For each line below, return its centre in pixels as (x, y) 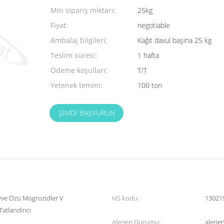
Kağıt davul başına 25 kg (174, 40)
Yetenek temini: (76, 85)
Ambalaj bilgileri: (79, 40)
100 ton (150, 85)
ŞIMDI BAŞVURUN (86, 113)
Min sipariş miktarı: (83, 10)
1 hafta (148, 55)
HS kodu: (125, 198)
